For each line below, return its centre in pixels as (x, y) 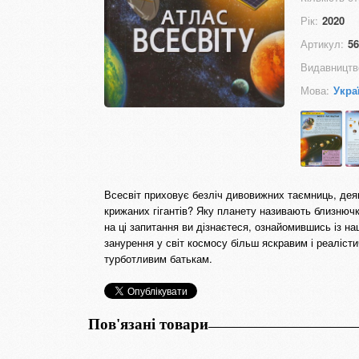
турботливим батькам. (158, 258)
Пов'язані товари (148, 324)
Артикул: (322, 44)
